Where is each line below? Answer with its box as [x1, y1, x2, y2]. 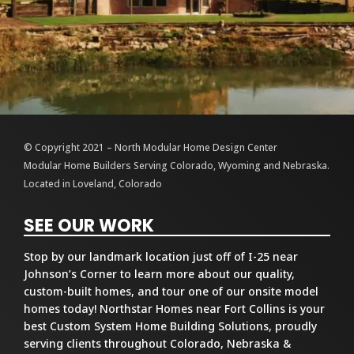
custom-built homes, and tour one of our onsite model [24, 283, 318, 299]
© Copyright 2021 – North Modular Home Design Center [24, 140, 277, 154]
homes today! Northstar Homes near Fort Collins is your [24, 300, 325, 316]
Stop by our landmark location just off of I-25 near [24, 248, 298, 264]
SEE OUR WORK [24, 213, 154, 238]
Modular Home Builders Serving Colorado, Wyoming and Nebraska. [24, 158, 330, 172]
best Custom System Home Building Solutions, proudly [24, 318, 317, 333]
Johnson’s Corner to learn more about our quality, [24, 265, 295, 281]
